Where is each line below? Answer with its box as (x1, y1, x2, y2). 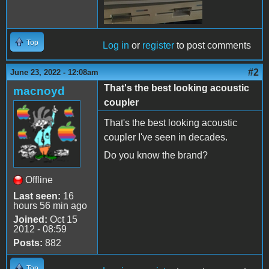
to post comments (174, 40, 251, 50)
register (142, 40, 174, 50)
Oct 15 (47, 214, 77, 225)
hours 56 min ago (13, 200, 87, 211)
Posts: (13, 237, 43, 248)
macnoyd (13, 84, 65, 97)
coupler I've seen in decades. (104, 131, 228, 142)
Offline (25, 174, 53, 185)
